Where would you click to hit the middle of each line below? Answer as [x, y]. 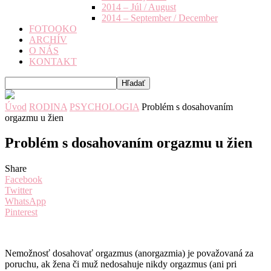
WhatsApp [25, 201]
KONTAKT [53, 61]
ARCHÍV [48, 39]
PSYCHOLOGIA [104, 106]
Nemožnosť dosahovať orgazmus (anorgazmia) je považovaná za [129, 253]
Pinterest [21, 212]
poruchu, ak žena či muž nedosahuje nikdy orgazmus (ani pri [121, 264]
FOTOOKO [53, 28]
